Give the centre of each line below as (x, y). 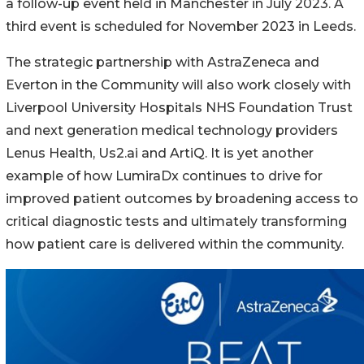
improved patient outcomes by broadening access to (182, 198)
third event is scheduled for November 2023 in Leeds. (181, 26)
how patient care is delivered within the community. (175, 244)
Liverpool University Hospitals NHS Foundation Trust (179, 107)
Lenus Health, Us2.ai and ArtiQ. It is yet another (160, 153)
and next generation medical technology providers (172, 130)
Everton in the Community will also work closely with (178, 84)
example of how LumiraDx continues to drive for (164, 175)
